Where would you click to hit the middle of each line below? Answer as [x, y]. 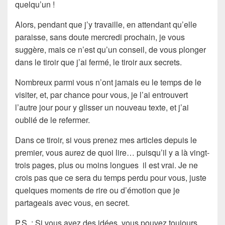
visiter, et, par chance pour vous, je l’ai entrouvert [101, 94]
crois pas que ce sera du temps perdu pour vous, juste [112, 177]
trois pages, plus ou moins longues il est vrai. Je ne [106, 165]
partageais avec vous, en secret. [72, 202]
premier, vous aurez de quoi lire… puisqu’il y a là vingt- [112, 152]
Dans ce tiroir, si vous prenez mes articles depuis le [106, 140]
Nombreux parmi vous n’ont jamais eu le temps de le [108, 82]
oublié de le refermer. [52, 120]
